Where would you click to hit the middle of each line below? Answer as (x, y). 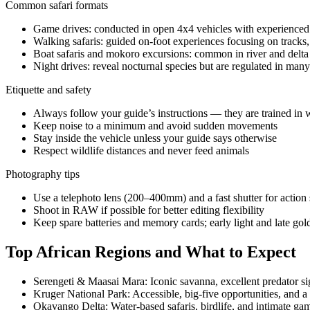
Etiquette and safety (48, 90)
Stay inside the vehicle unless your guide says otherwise (155, 138)
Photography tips (43, 174)
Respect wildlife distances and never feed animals (141, 151)
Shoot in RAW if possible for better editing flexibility (149, 210)
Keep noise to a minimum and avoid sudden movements (155, 126)
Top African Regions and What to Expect (151, 252)
